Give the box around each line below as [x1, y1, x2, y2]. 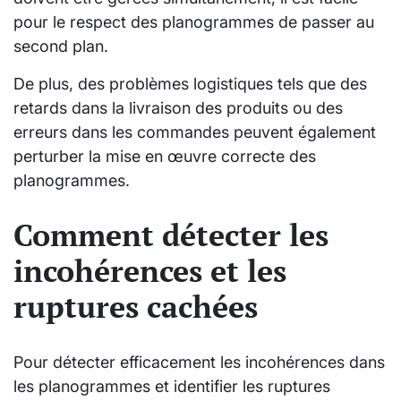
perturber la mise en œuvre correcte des [13, 146, 316, 166]
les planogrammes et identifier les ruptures [13, 377, 330, 397]
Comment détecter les [13, 215, 328, 256]
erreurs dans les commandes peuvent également [13, 122, 376, 141]
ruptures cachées [13, 286, 258, 328]
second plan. [13, 36, 108, 55]
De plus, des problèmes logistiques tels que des [13, 73, 367, 93]
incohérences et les [13, 251, 286, 292]
